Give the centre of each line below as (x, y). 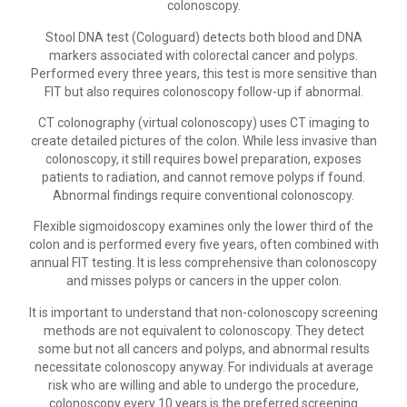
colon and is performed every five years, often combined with (203, 245)
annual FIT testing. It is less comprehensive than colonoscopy (203, 263)
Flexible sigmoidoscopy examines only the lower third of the (203, 227)
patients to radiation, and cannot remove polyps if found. (203, 178)
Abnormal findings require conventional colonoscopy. (203, 196)
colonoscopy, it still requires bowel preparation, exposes (203, 159)
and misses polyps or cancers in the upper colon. (203, 281)
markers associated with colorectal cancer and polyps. (203, 55)
